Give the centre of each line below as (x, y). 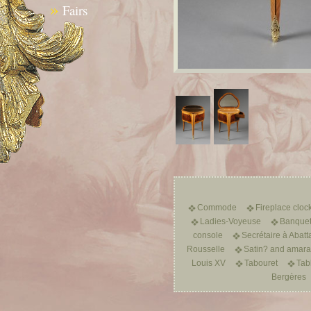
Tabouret (261, 263)
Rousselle (206, 249)
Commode (217, 207)
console (208, 235)
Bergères (289, 277)
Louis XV (208, 263)
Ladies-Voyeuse (230, 221)
